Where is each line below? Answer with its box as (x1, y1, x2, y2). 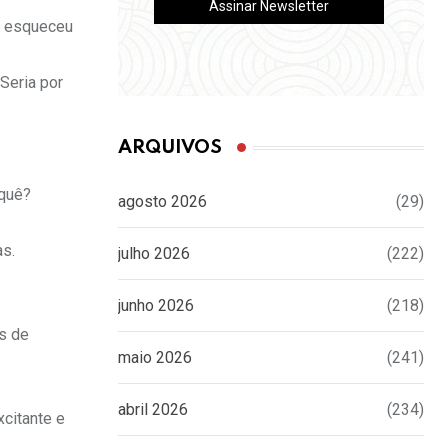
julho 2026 (118, 244, 190, 264)
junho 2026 (118, 296, 194, 316)
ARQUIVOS (118, 138, 222, 158)
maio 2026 (118, 348, 192, 368)
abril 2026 (118, 400, 188, 420)
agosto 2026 (118, 192, 207, 212)
